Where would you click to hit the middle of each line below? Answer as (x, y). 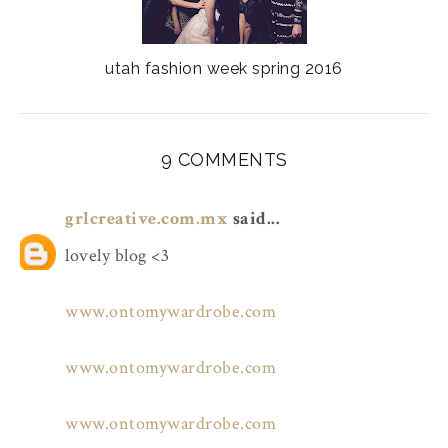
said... (254, 219)
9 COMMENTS (224, 160)
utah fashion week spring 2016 (224, 69)
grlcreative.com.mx (146, 219)
